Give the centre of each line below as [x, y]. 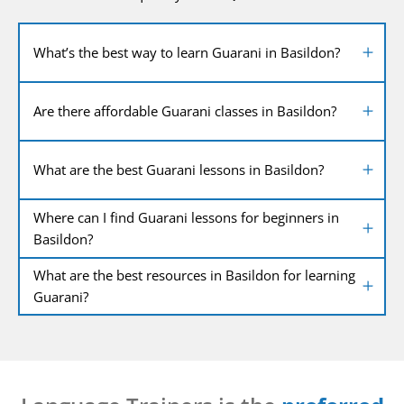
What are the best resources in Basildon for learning [194, 275]
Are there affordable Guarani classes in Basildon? [185, 111]
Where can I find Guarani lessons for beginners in [186, 218]
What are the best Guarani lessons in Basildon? [179, 170]
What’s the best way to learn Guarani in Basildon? [187, 53]
